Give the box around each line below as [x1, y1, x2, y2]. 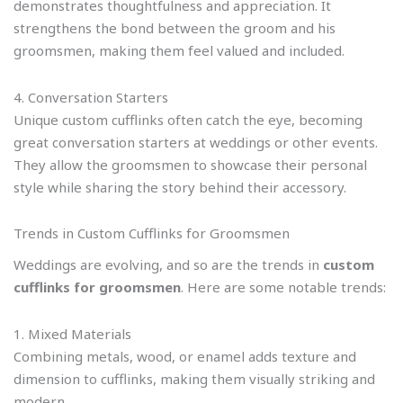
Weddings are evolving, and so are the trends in [13, 255, 323, 274]
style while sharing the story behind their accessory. [13, 177, 346, 196]
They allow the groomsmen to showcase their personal [13, 155, 367, 174]
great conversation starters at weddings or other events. [13, 132, 378, 151]
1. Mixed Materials [13, 324, 131, 343]
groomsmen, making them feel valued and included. [13, 41, 345, 60]
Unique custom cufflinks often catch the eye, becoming [13, 110, 363, 129]
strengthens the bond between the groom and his [13, 19, 336, 38]
